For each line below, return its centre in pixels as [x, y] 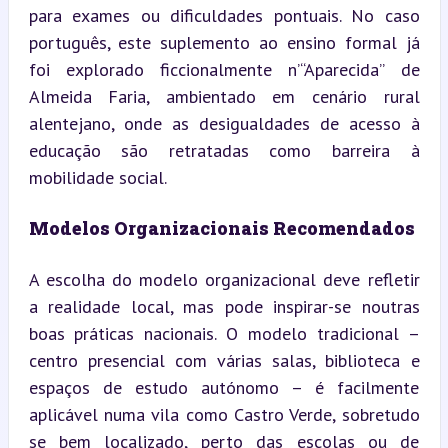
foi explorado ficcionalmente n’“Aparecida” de [224, 69]
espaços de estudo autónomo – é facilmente [224, 387]
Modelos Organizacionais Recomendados [221, 227]
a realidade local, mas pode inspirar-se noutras [224, 306]
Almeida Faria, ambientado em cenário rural [224, 96]
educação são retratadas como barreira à [224, 150]
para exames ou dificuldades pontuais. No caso [224, 15]
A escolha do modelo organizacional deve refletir [224, 279]
